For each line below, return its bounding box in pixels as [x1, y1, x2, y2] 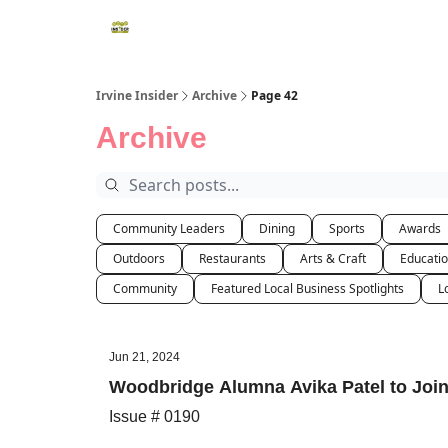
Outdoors [113, 250, 165, 267]
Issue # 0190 [109, 408, 200, 425]
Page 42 [251, 87, 298, 104]
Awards [399, 220, 441, 237]
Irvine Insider [96, 87, 178, 104]
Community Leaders [113, 220, 225, 237]
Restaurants [199, 250, 266, 267]
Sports [329, 220, 365, 237]
